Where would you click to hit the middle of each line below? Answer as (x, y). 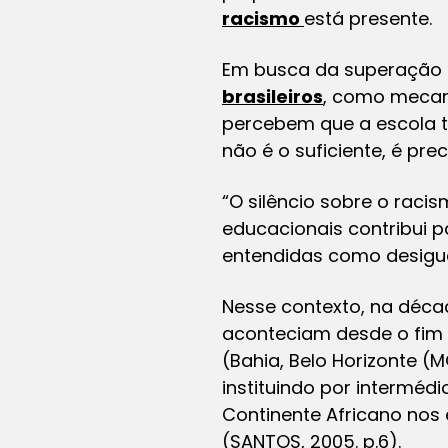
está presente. (368, 18)
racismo (263, 18)
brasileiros (272, 96)
